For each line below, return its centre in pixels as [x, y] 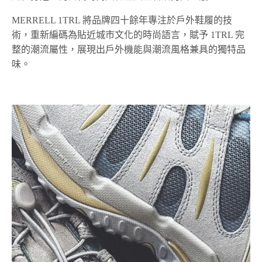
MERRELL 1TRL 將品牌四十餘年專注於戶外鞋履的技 [122, 20]
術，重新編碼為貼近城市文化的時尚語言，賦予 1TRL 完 [128, 35]
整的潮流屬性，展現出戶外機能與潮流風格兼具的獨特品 [129, 49]
